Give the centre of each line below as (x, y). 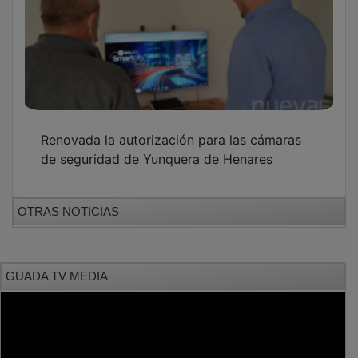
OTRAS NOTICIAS (68, 200)
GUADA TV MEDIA (57, 265)
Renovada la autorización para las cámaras (171, 128)
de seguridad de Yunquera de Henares (157, 147)
